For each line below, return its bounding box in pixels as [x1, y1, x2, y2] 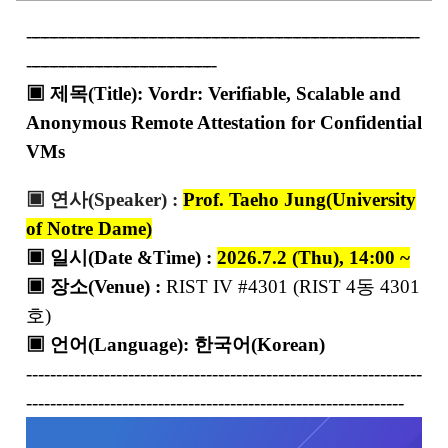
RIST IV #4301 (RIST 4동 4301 [166, 276, 420, 297]
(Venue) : [88, 276, 166, 297]
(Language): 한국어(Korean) [88, 334, 325, 355]
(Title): [88, 83, 148, 104]
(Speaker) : [88, 189, 178, 210]
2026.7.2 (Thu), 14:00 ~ [217, 247, 410, 268]
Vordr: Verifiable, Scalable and [148, 83, 401, 104]
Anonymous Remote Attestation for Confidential [26, 112, 422, 133]
